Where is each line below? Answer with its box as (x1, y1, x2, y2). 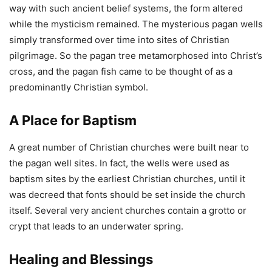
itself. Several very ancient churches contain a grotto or (9, 204, 246, 216)
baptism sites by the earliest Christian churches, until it (9, 172, 245, 185)
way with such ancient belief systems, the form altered (9, 2, 243, 14)
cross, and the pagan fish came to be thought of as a (9, 65, 233, 77)
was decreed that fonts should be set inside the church (9, 188, 245, 200)
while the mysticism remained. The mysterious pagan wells (9, 18, 263, 30)
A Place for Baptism (9, 112, 137, 128)
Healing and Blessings (9, 251, 153, 267)
